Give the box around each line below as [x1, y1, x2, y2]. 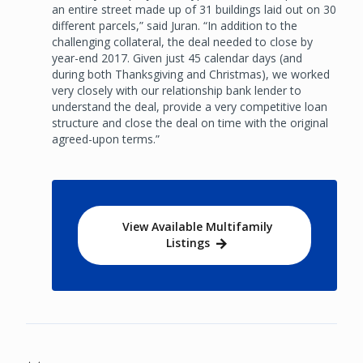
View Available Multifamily [122, 218, 273, 234]
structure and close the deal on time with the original [52, 114, 328, 130]
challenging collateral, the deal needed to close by [52, 33, 313, 49]
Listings [166, 234, 210, 250]
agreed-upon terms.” [52, 130, 160, 147]
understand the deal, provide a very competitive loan [52, 98, 327, 114]
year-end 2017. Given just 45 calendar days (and [52, 49, 302, 66]
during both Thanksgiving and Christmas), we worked [52, 66, 330, 82]
